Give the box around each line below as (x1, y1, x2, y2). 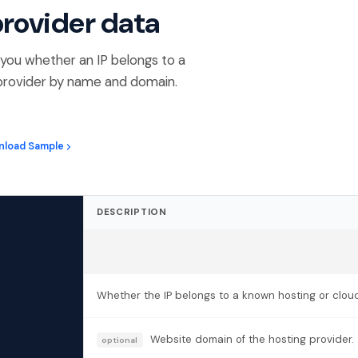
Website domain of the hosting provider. (147, 332, 355, 346)
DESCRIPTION (97, 205, 167, 218)
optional (101, 334, 138, 345)
